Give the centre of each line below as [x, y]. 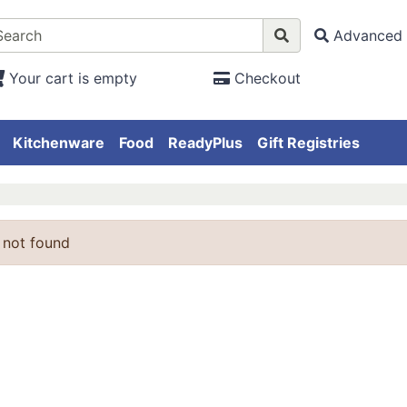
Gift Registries [308, 143]
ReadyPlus [205, 143]
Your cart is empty [73, 78]
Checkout [267, 78]
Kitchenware [59, 143]
